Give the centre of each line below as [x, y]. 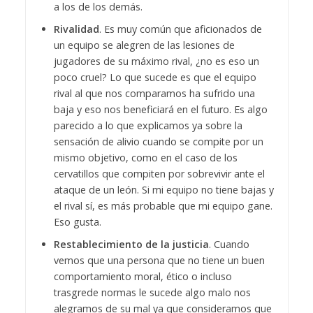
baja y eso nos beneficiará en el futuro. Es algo [160, 109]
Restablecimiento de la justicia [131, 244]
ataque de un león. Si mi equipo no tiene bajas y [163, 189]
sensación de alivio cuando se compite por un [158, 141]
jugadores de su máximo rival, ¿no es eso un [156, 61]
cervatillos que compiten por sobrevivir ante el [159, 173]
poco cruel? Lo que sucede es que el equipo [155, 77]
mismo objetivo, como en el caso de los [145, 157]
